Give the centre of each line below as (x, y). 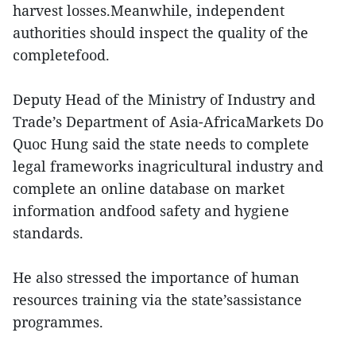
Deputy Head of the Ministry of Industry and (164, 100)
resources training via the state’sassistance (157, 300)
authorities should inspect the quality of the (161, 33)
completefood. (61, 55)
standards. (48, 233)
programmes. (58, 322)
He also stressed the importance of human (156, 278)
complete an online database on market (149, 189)
